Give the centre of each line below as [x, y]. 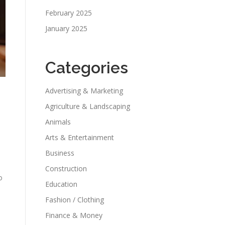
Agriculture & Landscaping [88, 106]
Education [61, 184]
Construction [66, 168]
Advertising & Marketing [84, 91]
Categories [87, 68]
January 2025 [66, 28]
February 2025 [69, 13]
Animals [58, 122]
